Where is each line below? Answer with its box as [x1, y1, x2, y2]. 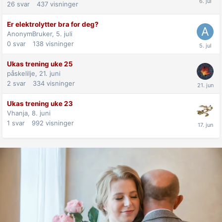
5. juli [56, 29, 72, 38]
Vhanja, [7, 109, 32, 117]
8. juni [32, 109, 51, 117]
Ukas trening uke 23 [7, 99, 73, 108]
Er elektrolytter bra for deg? [7, 20, 99, 28]
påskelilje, [7, 69, 39, 77]
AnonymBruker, [7, 29, 56, 38]
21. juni [39, 69, 60, 77]
